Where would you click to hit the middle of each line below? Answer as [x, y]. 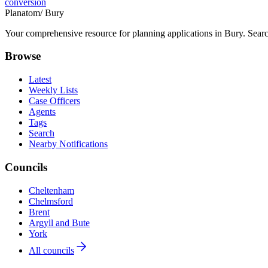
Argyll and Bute [59, 223]
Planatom [22, 13]
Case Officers [54, 101]
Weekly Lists [53, 90]
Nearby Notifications [68, 144]
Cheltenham [51, 190]
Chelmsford [51, 201]
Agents [42, 112]
